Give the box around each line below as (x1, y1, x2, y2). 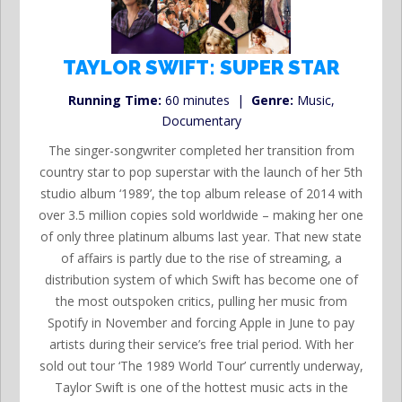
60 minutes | (161, 92, 251, 109)
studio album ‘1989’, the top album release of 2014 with (39, 185, 363, 203)
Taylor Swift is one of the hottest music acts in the (54, 379, 348, 397)
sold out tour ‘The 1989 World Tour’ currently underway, (39, 357, 363, 375)
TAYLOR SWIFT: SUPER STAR (63, 56, 339, 80)
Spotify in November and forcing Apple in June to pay (48, 314, 354, 332)
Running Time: (67, 92, 162, 109)
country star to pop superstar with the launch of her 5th (39, 163, 363, 181)
